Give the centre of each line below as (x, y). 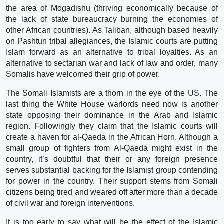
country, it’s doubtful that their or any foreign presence (112, 159)
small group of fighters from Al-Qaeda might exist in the (112, 148)
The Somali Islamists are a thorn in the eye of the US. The (112, 93)
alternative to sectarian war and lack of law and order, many (112, 63)
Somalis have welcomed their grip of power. (83, 74)
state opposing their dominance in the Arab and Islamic (112, 115)
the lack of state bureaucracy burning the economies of (112, 19)
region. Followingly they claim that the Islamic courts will (112, 126)
